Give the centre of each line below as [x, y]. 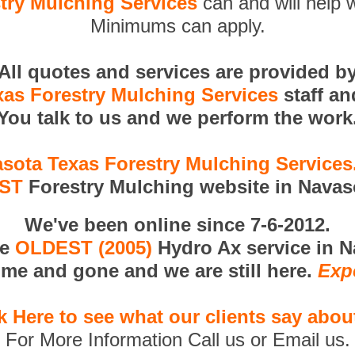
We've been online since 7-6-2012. [177, 225]
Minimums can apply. [177, 26]
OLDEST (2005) [84, 248]
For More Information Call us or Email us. [177, 340]
